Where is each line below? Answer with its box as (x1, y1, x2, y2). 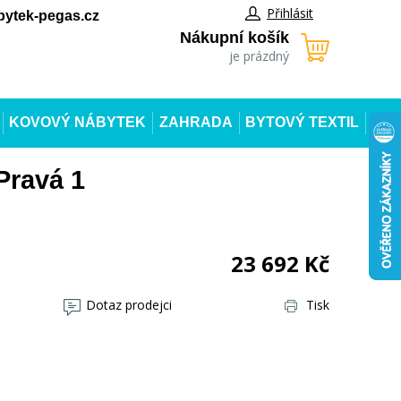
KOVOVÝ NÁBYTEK (9, 115, 147, 130)
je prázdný (229, 47, 289, 64)
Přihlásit (267, 4, 313, 21)
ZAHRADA (158, 115, 233, 130)
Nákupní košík (180, 29, 289, 47)
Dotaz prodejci (85, 296, 172, 313)
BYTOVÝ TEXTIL (244, 115, 359, 130)
